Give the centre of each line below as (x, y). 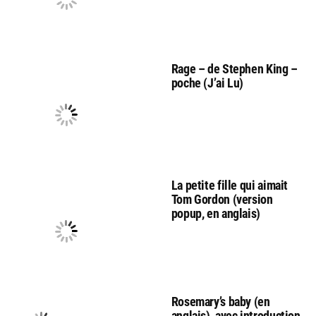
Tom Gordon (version (222, 200)
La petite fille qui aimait (230, 186)
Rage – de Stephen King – (234, 69)
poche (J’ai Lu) (207, 83)
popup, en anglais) (216, 214)
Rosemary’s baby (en (220, 302)
